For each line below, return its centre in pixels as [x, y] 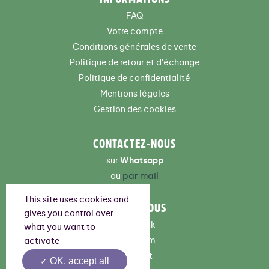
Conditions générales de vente [134, 48]
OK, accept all [78, 261]
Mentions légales [134, 95]
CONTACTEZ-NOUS [134, 144]
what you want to [60, 228]
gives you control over [69, 214]
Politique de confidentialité [134, 79]
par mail [141, 177]
